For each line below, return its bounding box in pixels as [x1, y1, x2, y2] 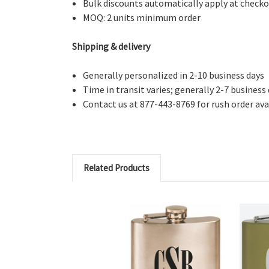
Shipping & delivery [72, 40, 150, 52]
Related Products [83, 162, 150, 174]
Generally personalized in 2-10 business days [83, 68, 265, 81]
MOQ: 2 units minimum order [83, 11, 201, 23]
